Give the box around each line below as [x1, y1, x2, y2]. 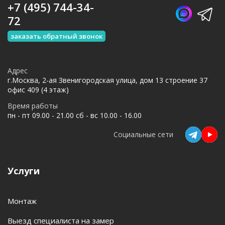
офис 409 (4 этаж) [8, 84, 69, 94]
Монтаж [8, 195, 37, 206]
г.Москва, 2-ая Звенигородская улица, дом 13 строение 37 [8, 75, 207, 85]
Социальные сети [114, 130, 173, 140]
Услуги [8, 164, 40, 177]
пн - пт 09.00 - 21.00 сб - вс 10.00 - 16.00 [8, 110, 142, 120]
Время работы [8, 100, 58, 110]
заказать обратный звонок [11, 31, 102, 41]
